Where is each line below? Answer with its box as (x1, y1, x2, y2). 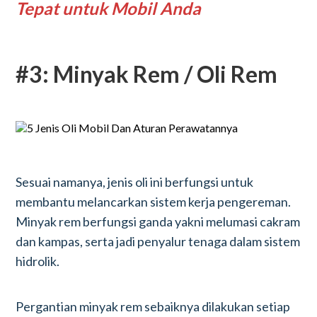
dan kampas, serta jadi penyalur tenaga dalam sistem (16, 234, 301, 249)
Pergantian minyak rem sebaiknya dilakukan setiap (16, 299, 291, 314)
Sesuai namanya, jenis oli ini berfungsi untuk (16, 174, 254, 190)
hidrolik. (16, 253, 60, 269)
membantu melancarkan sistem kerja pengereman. (16, 194, 292, 209)
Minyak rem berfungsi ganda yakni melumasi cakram (16, 214, 301, 229)
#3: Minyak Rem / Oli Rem (16, 60, 278, 88)
